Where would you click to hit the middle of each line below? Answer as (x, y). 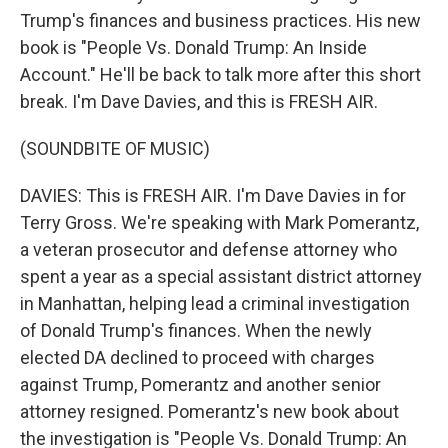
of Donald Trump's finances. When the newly (196, 330)
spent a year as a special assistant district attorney (221, 276)
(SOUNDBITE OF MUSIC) (115, 148)
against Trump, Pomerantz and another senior (200, 384)
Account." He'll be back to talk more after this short (220, 74)
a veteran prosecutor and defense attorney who (208, 249)
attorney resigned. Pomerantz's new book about (209, 411)
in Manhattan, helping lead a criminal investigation (215, 303)
